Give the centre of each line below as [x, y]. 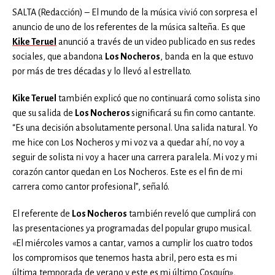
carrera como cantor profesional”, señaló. [91, 186]
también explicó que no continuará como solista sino [158, 98]
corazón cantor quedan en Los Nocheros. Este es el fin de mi [127, 172]
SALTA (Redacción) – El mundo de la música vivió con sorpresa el [135, 12]
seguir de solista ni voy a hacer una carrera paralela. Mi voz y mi [135, 157]
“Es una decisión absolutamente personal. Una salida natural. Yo [135, 127]
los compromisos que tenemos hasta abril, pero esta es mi [125, 258]
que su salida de [44, 113]
